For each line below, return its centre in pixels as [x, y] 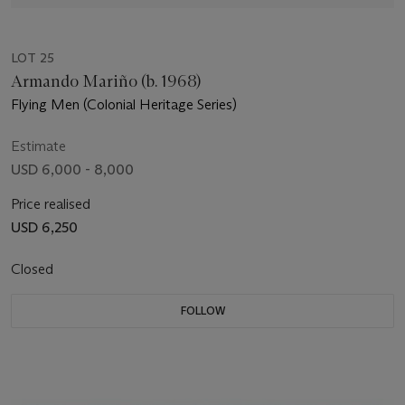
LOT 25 [33, 57]
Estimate [38, 146]
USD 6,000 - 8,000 [72, 169]
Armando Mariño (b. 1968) [106, 81]
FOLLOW [202, 310]
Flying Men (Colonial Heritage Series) [124, 104]
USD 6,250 [44, 227]
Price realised [51, 203]
